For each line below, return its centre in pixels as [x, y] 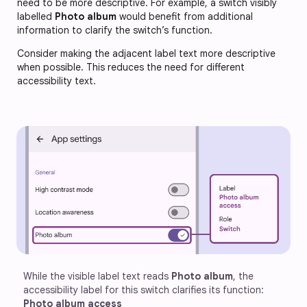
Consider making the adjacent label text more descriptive [146, 53]
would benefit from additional [185, 16]
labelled [36, 16]
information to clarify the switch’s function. [115, 30]
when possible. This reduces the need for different [131, 67]
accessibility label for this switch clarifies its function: [145, 290]
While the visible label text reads [97, 276]
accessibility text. [57, 81]
